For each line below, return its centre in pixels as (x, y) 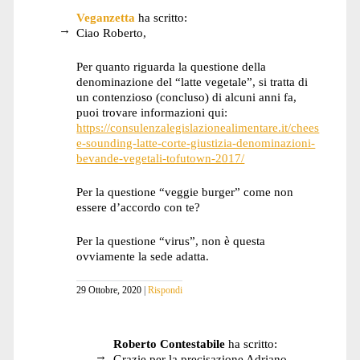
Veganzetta (106, 18)
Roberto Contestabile (169, 343)
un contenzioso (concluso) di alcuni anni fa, (187, 96)
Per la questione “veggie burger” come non (185, 191)
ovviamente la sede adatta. (143, 256)
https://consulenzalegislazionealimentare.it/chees (198, 127)
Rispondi (166, 290)
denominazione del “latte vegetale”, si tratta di (192, 81)
